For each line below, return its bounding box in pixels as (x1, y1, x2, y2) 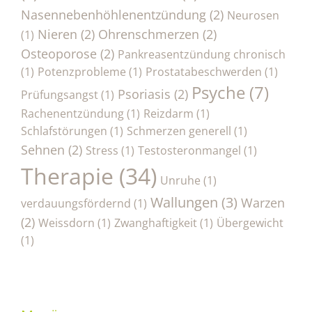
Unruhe (160, 172, 201, 188)
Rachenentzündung (21, 105, 124, 121)
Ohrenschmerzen (98, 24, 199, 42)
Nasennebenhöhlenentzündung (21, 5, 206, 23)
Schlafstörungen (21, 123, 107, 139)
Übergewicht (217, 214, 283, 231)
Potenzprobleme (38, 63, 126, 79)
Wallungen (150, 192, 218, 212)
